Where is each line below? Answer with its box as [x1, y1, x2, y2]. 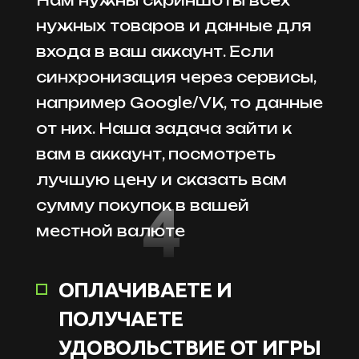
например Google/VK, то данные [36, 93, 323, 111]
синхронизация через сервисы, [36, 67, 316, 86]
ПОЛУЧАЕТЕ [58, 306, 183, 330]
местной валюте [36, 221, 185, 240]
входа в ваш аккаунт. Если [36, 42, 274, 60]
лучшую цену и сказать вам [36, 170, 287, 188]
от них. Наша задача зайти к [36, 119, 292, 137]
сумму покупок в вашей [36, 196, 249, 214]
